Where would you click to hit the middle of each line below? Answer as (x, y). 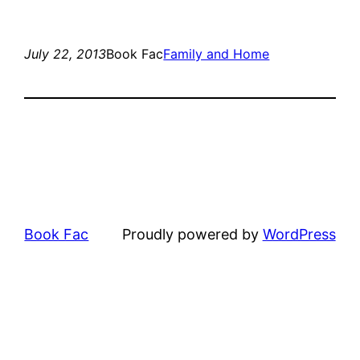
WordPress (299, 235)
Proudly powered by (192, 235)
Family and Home (217, 54)
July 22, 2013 (65, 54)
